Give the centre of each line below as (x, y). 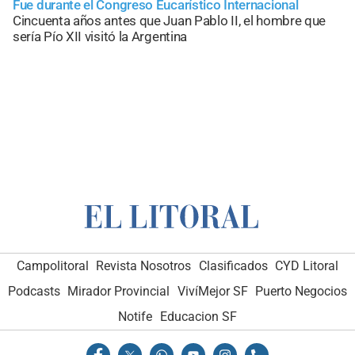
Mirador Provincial (119, 292)
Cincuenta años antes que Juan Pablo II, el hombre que (170, 20)
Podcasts (34, 292)
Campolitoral (52, 266)
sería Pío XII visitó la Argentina (100, 36)
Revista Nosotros (144, 266)
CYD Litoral (307, 266)
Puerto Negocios (302, 292)
